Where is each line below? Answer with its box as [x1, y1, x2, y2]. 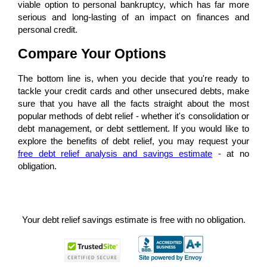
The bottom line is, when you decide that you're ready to [18, 73, 249, 84]
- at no [212, 148, 250, 159]
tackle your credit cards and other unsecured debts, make [18, 86, 249, 97]
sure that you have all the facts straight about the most [18, 98, 249, 109]
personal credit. [18, 24, 77, 35]
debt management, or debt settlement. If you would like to [18, 123, 249, 134]
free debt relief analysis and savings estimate [18, 148, 213, 159]
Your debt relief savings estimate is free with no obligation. [21, 215, 246, 225]
